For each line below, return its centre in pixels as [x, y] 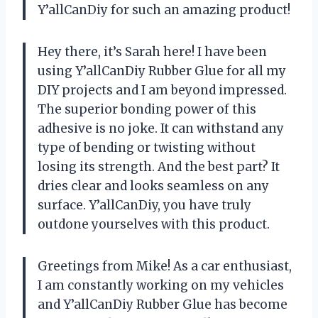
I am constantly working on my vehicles [161, 285]
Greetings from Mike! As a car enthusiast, [165, 266]
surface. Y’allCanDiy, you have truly [144, 205]
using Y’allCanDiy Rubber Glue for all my [162, 71]
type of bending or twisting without [147, 147]
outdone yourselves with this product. [154, 224]
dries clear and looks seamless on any [153, 186]
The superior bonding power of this [147, 109]
